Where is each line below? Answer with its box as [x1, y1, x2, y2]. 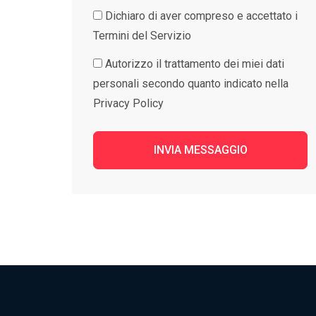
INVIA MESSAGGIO [153, 143, 248, 157]
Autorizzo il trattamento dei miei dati [105, 57, 284, 71]
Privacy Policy [93, 97, 164, 110]
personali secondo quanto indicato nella [93, 77, 288, 90]
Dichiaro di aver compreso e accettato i [105, 9, 298, 23]
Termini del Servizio [93, 29, 191, 42]
